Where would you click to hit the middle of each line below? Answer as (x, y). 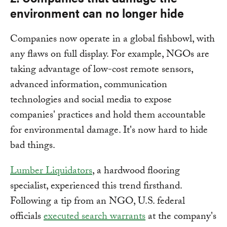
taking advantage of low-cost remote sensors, (102, 71)
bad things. (33, 147)
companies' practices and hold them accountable (108, 116)
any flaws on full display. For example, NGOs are (110, 55)
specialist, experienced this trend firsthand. (96, 187)
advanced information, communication (89, 86)
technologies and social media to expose (91, 101)
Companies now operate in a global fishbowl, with (112, 40)
